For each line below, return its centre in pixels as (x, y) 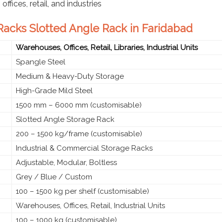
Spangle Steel (41, 62)
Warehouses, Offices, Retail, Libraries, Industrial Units (107, 47)
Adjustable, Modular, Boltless (66, 162)
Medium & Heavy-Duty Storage (70, 76)
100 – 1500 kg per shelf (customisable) (83, 191)
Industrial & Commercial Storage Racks (84, 148)
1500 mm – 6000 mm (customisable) (79, 105)
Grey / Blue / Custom (54, 177)
